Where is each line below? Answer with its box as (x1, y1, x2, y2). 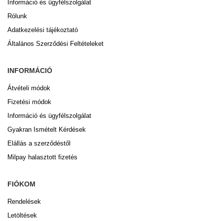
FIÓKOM (7, 180, 36, 188)
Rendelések (7, 198, 41, 205)
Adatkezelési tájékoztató (7, 26, 78, 34)
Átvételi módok (7, 84, 50, 92)
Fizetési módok (7, 98, 51, 106)
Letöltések (7, 212, 37, 219)
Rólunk (7, 12, 27, 20)
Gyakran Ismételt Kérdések (7, 126, 86, 133)
